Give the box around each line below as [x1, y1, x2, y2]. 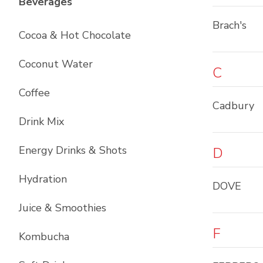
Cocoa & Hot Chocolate [19, 28, 131, 42]
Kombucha [19, 230, 69, 244]
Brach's [213, 18, 247, 32]
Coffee [19, 86, 50, 100]
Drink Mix [19, 114, 64, 129]
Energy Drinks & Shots [19, 143, 127, 157]
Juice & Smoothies [19, 201, 106, 215]
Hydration [19, 172, 67, 186]
